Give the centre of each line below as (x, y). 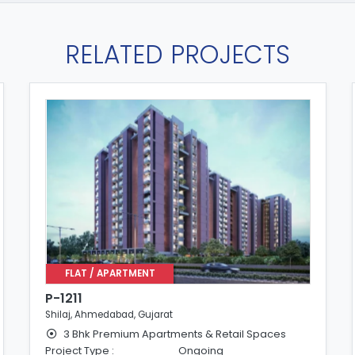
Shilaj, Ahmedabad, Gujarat (109, 315)
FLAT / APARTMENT (110, 274)
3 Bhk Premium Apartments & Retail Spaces (174, 334)
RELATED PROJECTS (177, 55)
